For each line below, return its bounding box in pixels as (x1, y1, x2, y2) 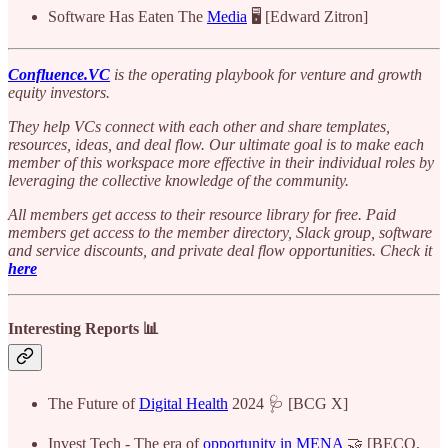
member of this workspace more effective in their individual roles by (8, 153, 434, 171)
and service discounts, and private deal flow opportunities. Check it (8, 241, 432, 259)
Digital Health (139, 395, 228, 413)
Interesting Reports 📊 (8, 320, 159, 338)
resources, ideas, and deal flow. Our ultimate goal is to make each (8, 135, 424, 153)
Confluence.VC (8, 65, 110, 83)
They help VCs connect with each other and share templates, (8, 117, 390, 135)
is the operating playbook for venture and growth (110, 65, 422, 83)
